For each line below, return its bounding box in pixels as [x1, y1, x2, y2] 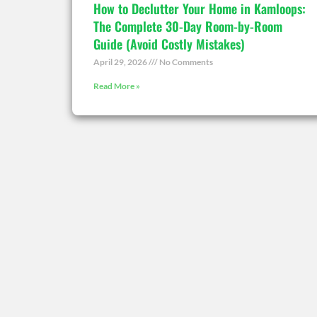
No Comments [158, 56, 213, 67]
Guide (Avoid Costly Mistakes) [93, 34, 245, 53]
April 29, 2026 [93, 56, 149, 67]
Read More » [93, 80, 140, 91]
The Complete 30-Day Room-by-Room [93, 16, 282, 35]
